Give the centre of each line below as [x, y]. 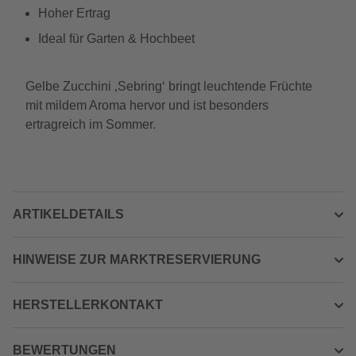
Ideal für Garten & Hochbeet [116, 39]
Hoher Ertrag [74, 13]
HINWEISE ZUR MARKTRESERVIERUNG [137, 259]
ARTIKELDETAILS [68, 214]
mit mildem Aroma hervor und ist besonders [147, 105]
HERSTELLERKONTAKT [88, 305]
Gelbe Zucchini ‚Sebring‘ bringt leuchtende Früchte [169, 86]
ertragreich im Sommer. [91, 124]
